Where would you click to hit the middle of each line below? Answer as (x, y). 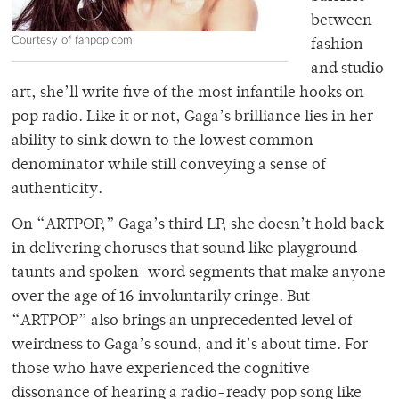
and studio (347, 70)
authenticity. (57, 190)
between (342, 22)
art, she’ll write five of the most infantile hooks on (188, 94)
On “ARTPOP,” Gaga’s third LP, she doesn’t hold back (198, 226)
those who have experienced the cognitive (161, 370)
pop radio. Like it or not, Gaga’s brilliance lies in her (192, 118)
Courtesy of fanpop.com (72, 41)
